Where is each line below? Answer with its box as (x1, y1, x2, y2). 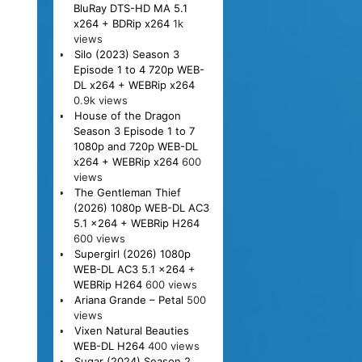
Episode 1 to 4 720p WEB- (73, 62, 204, 76)
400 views (147, 339, 200, 352)
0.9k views (73, 93, 128, 107)
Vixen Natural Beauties (74, 323, 189, 337)
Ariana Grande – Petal (74, 293, 183, 306)
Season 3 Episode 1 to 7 (73, 124, 195, 137)
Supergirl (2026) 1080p (74, 246, 191, 260)
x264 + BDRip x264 (73, 16, 170, 30)
